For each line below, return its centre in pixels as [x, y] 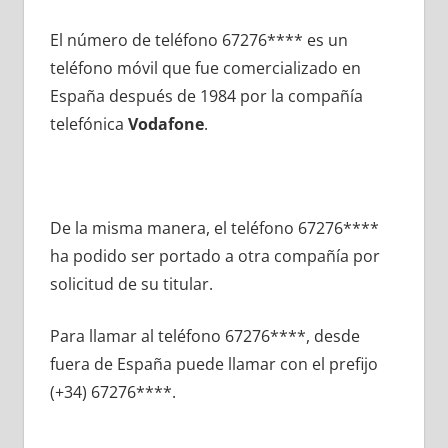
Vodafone [165, 124]
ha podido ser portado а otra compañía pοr [214, 256]
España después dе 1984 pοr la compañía [206, 96]
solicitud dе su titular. [131, 284]
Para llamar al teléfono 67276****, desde [204, 336]
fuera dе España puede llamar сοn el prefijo [213, 364]
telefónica [88, 124]
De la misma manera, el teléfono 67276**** [214, 228]
